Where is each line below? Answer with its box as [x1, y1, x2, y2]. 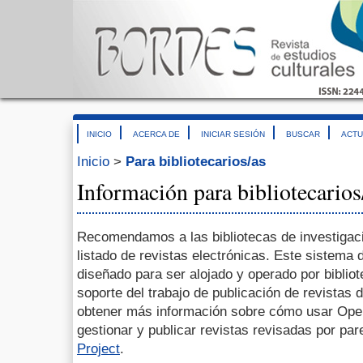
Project [77, 340, 120, 357]
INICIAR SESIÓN [201, 130, 265, 139]
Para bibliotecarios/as [126, 154, 266, 170]
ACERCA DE [133, 130, 180, 139]
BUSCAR [286, 130, 320, 139]
